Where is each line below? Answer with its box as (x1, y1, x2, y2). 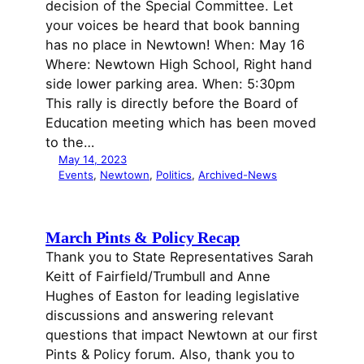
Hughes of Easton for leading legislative (45, 287, 300, 304)
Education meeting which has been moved (45, 114, 316, 131)
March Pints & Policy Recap (45, 227, 240, 246)
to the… (45, 133, 94, 150)
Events (58, 167, 93, 181)
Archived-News (198, 167, 277, 181)
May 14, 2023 (58, 152, 127, 166)
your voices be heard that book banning (45, 16, 300, 33)
